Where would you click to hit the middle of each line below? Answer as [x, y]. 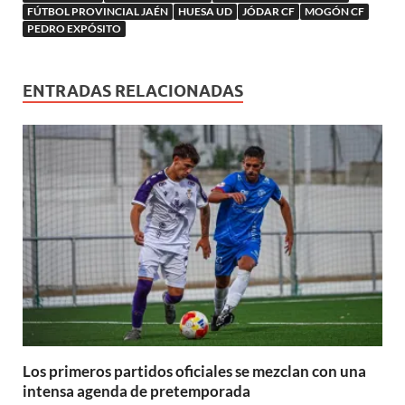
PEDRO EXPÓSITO [74, 28]
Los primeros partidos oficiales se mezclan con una [194, 372]
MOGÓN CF [334, 11]
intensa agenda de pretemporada [137, 391]
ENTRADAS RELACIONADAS [133, 90]
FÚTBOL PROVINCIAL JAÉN [98, 11]
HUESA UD [205, 11]
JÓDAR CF [268, 11]
